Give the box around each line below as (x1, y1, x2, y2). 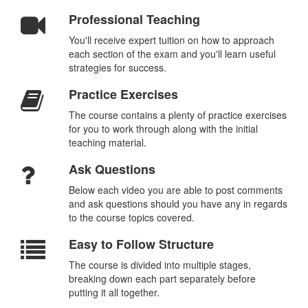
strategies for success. (68, 60, 166, 74)
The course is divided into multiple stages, (68, 258, 251, 272)
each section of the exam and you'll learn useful (68, 47, 276, 60)
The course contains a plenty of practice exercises (68, 108, 287, 122)
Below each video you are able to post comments (68, 183, 283, 197)
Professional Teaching (68, 10, 200, 28)
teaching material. (68, 135, 146, 149)
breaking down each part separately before (68, 272, 256, 285)
